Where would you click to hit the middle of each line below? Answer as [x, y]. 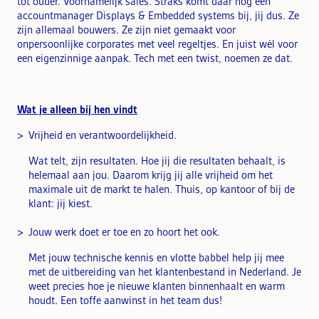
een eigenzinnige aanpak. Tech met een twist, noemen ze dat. [155, 58]
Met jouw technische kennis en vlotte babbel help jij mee [156, 257]
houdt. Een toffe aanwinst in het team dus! [125, 300]
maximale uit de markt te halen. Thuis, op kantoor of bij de [162, 189]
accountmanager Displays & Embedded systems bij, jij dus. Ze [158, 15]
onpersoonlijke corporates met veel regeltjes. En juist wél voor [157, 44]
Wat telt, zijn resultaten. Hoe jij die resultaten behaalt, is [157, 161]
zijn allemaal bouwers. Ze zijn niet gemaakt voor [126, 30]
